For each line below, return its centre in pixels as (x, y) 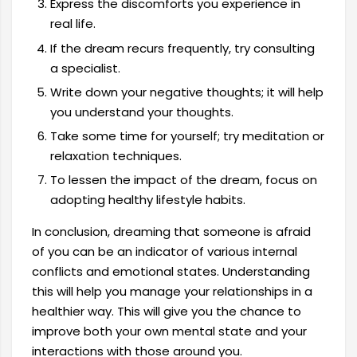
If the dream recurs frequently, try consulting (182, 48)
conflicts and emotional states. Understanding (171, 272)
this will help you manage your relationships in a (172, 292)
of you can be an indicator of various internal (165, 252)
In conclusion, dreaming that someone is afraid (171, 232)
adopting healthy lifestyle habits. (147, 200)
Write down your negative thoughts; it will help (186, 92)
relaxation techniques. (116, 156)
